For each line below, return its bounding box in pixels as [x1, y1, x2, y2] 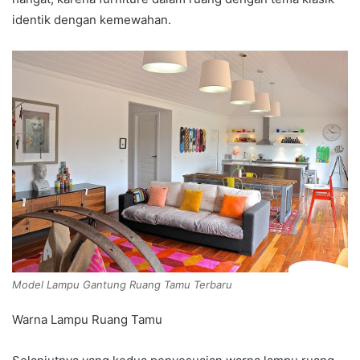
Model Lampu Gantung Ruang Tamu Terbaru [12, 277, 232, 291]
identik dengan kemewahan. [12, 12, 171, 28]
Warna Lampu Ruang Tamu [12, 311, 162, 327]
